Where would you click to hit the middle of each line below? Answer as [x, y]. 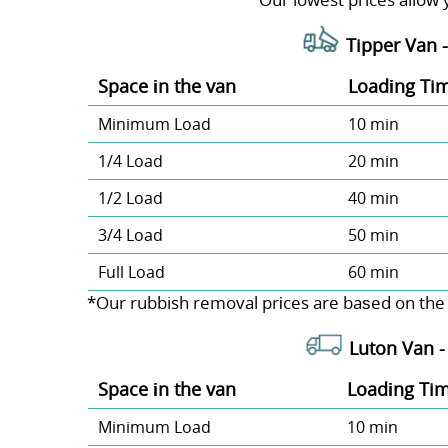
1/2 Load [130, 197]
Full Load [131, 271]
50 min [373, 234]
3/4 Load [130, 234]
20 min [373, 160]
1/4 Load [130, 160]
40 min [373, 197]
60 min [373, 271]
